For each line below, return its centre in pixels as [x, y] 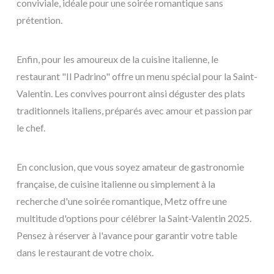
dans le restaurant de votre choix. [85, 252]
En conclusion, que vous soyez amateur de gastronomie [130, 166]
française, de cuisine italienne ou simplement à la [116, 183]
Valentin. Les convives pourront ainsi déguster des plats [131, 93]
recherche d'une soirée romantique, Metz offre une [122, 201]
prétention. [39, 20]
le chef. [31, 127]
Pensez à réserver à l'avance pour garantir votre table [127, 235]
